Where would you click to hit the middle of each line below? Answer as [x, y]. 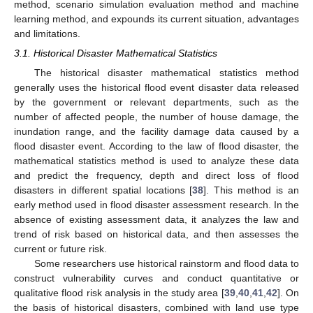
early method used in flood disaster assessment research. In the [156, 204]
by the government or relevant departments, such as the [156, 102]
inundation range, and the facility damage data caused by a [156, 131]
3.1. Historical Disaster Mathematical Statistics [116, 53]
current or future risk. [60, 248]
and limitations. [47, 33]
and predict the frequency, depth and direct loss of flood [156, 175]
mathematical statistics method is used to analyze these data [156, 160]
